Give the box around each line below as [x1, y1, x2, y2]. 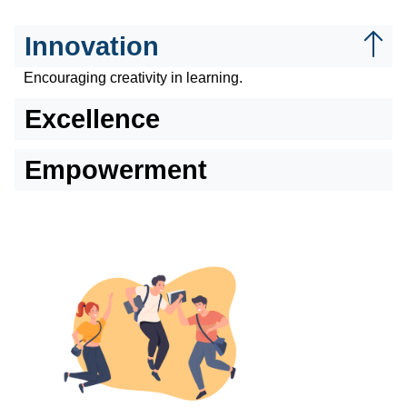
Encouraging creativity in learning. [24, 70, 243, 86]
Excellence [25, 104, 160, 134]
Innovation [25, 32, 159, 62]
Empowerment [25, 155, 207, 185]
